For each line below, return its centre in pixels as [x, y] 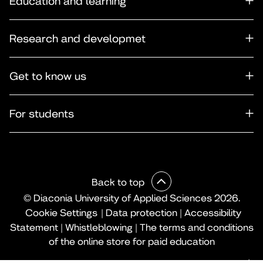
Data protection [141, 213]
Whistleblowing [99, 228]
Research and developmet [77, 39]
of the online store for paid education [131, 242]
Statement [34, 228]
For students [42, 114]
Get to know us [48, 76]
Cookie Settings [61, 213]
